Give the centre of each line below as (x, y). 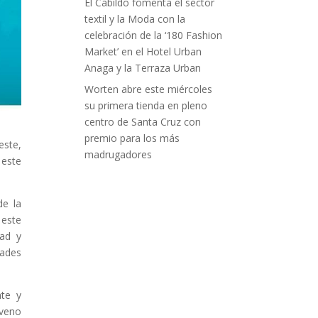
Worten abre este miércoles (149, 89)
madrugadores (119, 155)
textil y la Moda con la (135, 19)
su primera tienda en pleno (146, 106)
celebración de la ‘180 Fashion (154, 35)
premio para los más (132, 138)
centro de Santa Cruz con (143, 122)
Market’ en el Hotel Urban (143, 52)
